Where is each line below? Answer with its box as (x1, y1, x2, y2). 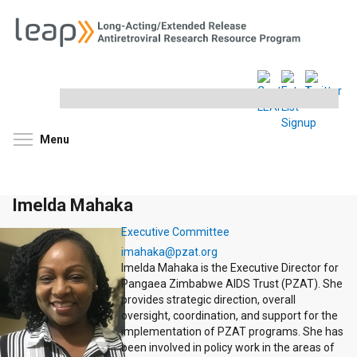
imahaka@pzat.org (121, 245, 218, 259)
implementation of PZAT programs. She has (121, 325, 343, 339)
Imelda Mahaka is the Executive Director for (121, 261, 339, 275)
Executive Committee (121, 226, 229, 239)
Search (12, 95, 49, 108)
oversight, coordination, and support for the (121, 309, 338, 323)
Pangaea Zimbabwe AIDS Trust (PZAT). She (121, 277, 343, 291)
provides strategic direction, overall (121, 293, 296, 307)
